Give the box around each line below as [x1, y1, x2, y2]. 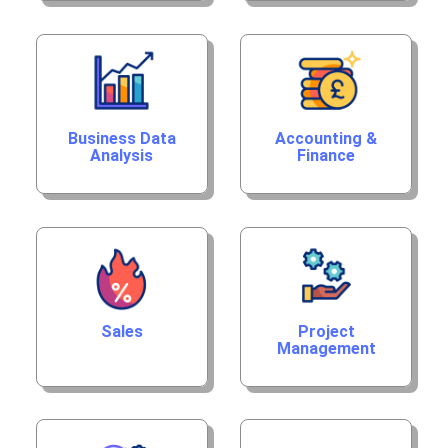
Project [297, 321, 355, 341]
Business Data [67, 128, 176, 148]
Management [276, 338, 376, 358]
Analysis [90, 145, 154, 165]
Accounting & [275, 128, 378, 148]
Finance [297, 145, 356, 165]
